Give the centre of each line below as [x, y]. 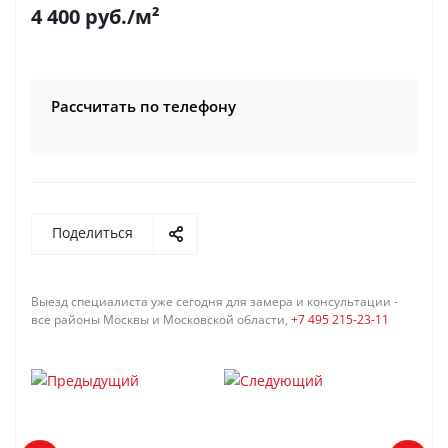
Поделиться [92, 232]
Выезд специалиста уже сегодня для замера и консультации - [214, 301]
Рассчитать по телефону [143, 106]
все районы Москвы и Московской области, [161, 319]
